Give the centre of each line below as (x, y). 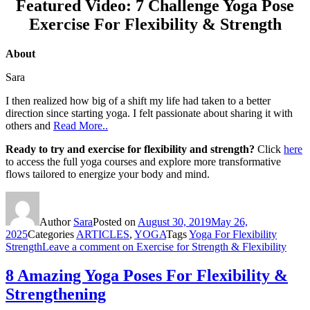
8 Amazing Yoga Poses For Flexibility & (147, 276)
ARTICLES (103, 234)
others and (29, 125)
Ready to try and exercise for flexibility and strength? (130, 149)
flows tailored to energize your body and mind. (108, 174)
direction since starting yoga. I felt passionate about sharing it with (149, 113)
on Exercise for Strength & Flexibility (203, 246)
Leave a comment (81, 246)
